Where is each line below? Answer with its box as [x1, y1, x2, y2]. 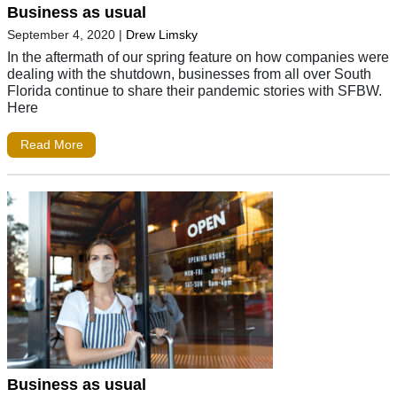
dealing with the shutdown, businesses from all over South [7, 65, 371, 82]
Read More [19, 137, 83, 152]
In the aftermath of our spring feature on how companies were [7, 48, 389, 65]
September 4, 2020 [7, 27, 115, 42]
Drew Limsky [126, 27, 198, 42]
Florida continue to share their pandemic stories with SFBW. [7, 82, 382, 98]
